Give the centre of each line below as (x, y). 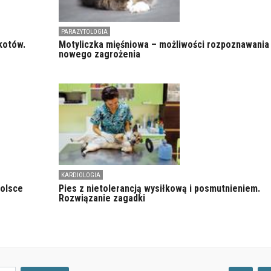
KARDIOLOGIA (80, 175)
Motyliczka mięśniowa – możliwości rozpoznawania (164, 45)
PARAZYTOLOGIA (84, 32)
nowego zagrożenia (99, 54)
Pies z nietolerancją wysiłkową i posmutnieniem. (159, 188)
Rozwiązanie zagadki (102, 198)
